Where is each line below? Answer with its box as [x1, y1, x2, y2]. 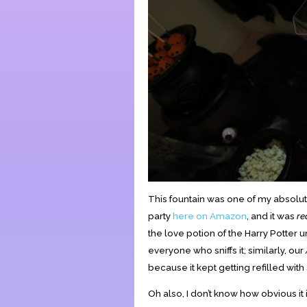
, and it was [247, 210, 297, 221]
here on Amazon [173, 210, 247, 221]
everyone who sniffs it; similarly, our [148, 244, 306, 256]
